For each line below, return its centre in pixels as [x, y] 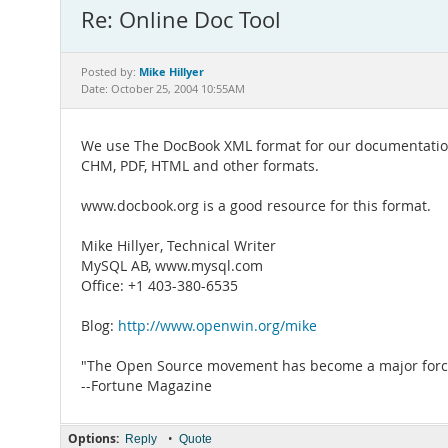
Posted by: [110, 72]
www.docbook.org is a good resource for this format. [256, 206]
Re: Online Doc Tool [181, 19]
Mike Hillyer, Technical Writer [178, 246]
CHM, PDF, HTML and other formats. [200, 166]
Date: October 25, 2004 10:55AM [163, 89]
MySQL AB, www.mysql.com [172, 266]
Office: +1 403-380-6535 [159, 286]
